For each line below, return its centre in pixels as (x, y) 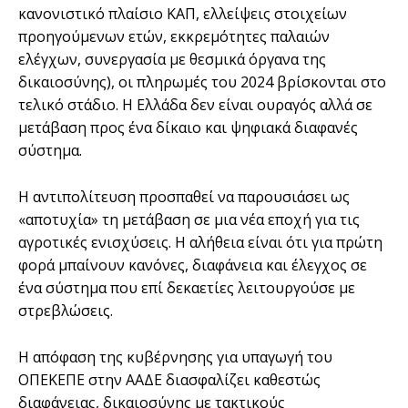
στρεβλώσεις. (66, 310)
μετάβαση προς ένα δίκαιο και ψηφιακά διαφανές (188, 127)
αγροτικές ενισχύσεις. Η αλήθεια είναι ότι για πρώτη (200, 242)
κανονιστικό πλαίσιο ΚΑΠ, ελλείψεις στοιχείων (183, 13)
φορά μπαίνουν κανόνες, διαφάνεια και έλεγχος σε (193, 265)
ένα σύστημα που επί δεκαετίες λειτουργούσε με (187, 287)
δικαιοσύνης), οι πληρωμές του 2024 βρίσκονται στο (202, 82)
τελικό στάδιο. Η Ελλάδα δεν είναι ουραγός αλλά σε (195, 104)
